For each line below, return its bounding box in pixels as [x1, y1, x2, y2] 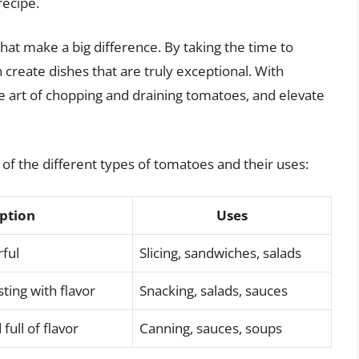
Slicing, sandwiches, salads [139, 244, 301, 263]
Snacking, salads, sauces [139, 281, 288, 301]
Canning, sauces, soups [139, 319, 282, 338]
